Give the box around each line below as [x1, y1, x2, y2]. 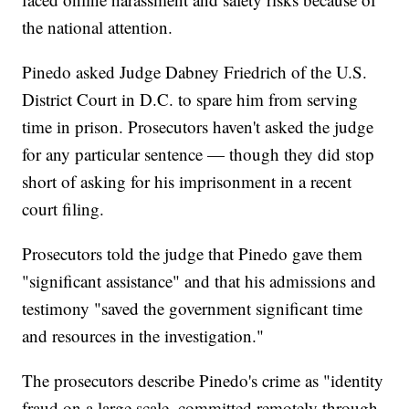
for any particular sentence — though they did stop [22, 142, 375, 166]
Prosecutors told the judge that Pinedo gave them [22, 242, 363, 266]
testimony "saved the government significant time [22, 297, 363, 320]
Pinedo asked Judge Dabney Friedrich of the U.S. [22, 60, 368, 84]
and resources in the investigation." [22, 324, 265, 348]
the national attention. [22, 16, 173, 39]
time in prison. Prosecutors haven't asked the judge [22, 115, 374, 139]
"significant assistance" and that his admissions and [22, 269, 377, 293]
